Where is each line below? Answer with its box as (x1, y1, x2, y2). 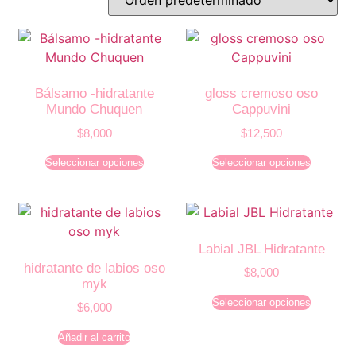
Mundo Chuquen (46, 102, 143, 118)
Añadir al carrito (58, 331, 131, 343)
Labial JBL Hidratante (198, 241, 325, 257)
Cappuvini (232, 102, 292, 118)
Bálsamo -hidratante (34, 86, 154, 102)
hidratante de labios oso (23, 260, 165, 276)
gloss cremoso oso (205, 86, 319, 102)
